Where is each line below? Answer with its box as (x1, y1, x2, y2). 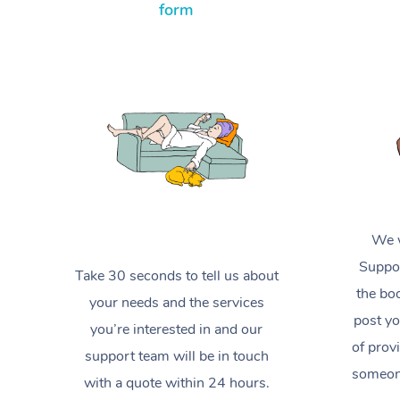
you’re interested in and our (90, 319, 263, 339)
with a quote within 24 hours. (83, 372, 270, 393)
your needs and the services (88, 292, 264, 312)
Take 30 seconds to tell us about (74, 265, 279, 286)
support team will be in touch (84, 346, 269, 366)
